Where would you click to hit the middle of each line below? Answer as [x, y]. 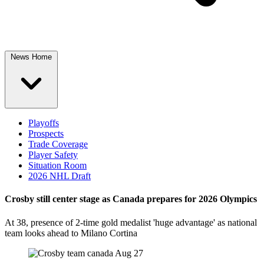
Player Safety [53, 155]
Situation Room [57, 165]
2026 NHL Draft [60, 176]
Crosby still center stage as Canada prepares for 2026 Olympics [131, 199]
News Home [31, 57]
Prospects [46, 133]
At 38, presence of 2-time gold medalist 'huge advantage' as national [131, 222]
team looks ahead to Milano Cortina [71, 233]
